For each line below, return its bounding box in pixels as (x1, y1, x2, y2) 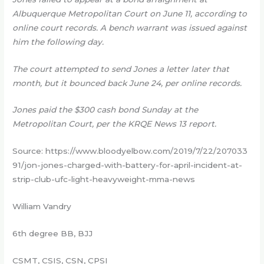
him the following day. (12, 37, 104, 47)
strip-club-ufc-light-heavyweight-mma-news (12, 174, 196, 184)
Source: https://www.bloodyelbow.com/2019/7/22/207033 (12, 146, 248, 156)
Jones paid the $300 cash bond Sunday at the (12, 105, 199, 115)
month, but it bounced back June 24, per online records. (12, 78, 242, 88)
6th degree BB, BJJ (12, 229, 93, 239)
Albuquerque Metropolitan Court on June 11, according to (12, 8, 247, 18)
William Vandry (12, 202, 72, 212)
